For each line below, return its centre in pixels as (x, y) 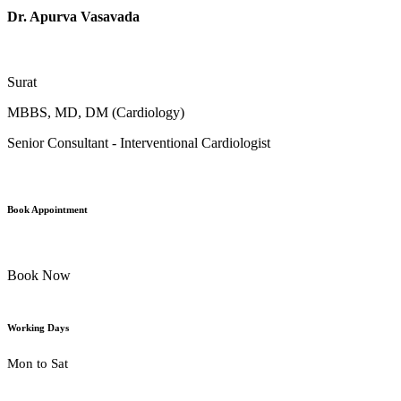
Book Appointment (47, 210)
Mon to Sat (38, 364)
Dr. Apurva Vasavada (73, 17)
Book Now (39, 276)
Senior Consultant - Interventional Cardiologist (139, 143)
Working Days (38, 328)
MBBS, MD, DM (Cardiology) (96, 113)
